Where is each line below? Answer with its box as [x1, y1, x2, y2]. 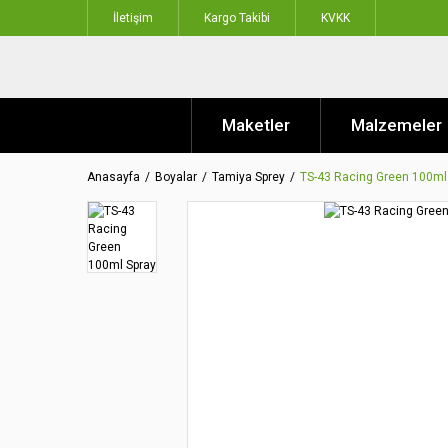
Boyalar [155, 170, 197, 184]
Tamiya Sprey [212, 170, 285, 184]
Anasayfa [87, 170, 140, 184]
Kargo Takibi [204, 11, 270, 25]
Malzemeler [351, 115, 442, 135]
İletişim [113, 11, 153, 25]
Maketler [222, 115, 290, 135]
